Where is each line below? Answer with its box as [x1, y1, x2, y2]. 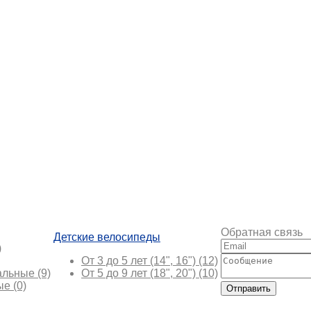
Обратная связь [221, 226, 303, 238]
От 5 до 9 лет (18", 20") [81, 267, 199, 279]
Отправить [226, 283, 271, 294]
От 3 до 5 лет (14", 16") [81, 254, 199, 267]
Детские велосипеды [53, 230, 160, 243]
